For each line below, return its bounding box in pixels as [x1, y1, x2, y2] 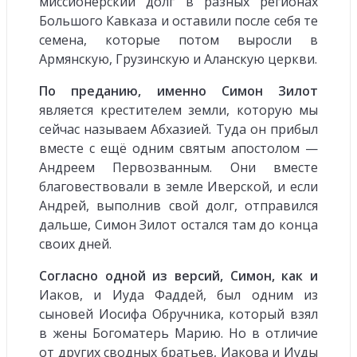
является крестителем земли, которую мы [39, 100, 318, 119]
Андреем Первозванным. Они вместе [39, 158, 318, 176]
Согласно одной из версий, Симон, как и [39, 266, 318, 284]
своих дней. [39, 234, 112, 253]
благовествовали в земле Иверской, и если [39, 177, 318, 195]
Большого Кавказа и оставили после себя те [39, 11, 318, 29]
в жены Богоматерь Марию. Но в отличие [39, 324, 318, 342]
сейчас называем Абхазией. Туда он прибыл [39, 120, 318, 138]
